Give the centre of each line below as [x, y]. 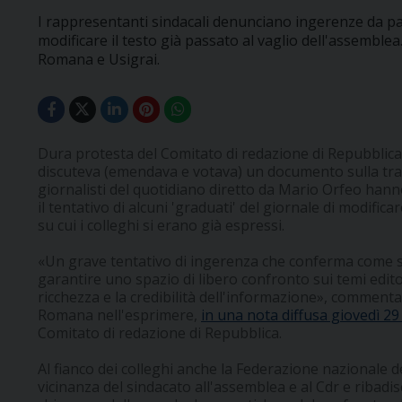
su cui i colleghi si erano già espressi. [161, 226]
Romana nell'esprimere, [119, 315]
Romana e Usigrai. [99, 59]
